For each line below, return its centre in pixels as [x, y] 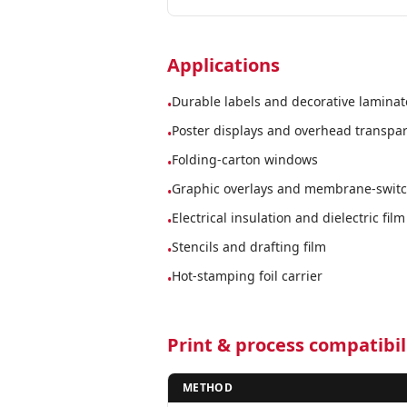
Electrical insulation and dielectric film [288, 218]
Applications [223, 65]
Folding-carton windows [245, 159]
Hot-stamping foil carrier [247, 276]
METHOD [208, 387]
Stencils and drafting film [249, 247]
